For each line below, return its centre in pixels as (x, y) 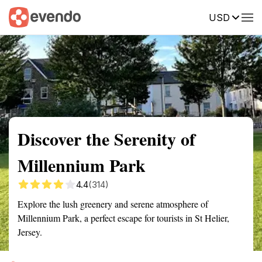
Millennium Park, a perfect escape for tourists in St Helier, (123, 218)
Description (186, 16)
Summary (26, 16)
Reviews (242, 16)
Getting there (121, 16)
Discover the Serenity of (106, 139)
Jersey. (30, 232)
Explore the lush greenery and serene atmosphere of (113, 204)
